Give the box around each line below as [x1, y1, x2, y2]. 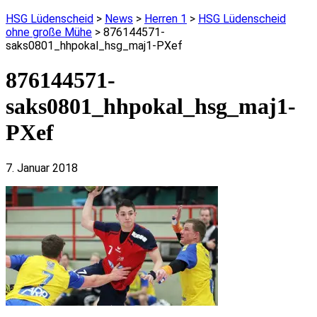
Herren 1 [144, 12, 187, 25]
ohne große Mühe [6, 25, 92, 39]
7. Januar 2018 [6, 161, 78, 175]
